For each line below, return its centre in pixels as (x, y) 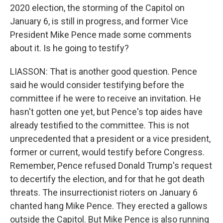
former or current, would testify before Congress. (107, 152)
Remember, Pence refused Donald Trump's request (111, 166)
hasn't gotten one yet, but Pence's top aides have (106, 112)
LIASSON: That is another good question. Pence (104, 71)
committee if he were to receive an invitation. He (106, 98)
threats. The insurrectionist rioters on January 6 (104, 192)
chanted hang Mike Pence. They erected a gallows (109, 206)
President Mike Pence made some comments (101, 35)
